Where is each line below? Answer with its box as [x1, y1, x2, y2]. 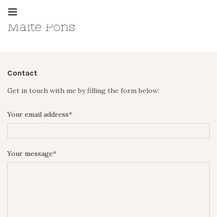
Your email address [7, 110, 69, 119]
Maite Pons [7, 20, 75, 33]
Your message [7, 149, 53, 158]
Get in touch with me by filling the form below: [7, 86, 159, 95]
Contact [7, 68, 37, 77]
